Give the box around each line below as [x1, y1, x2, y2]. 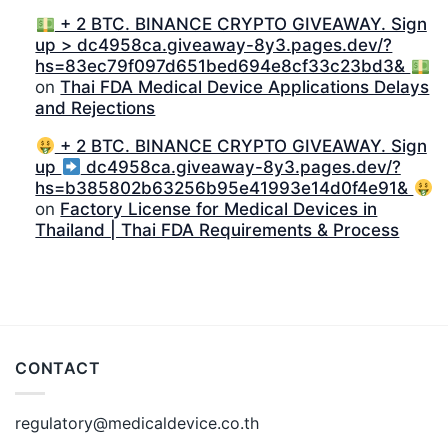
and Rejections [35, 98, 156, 119]
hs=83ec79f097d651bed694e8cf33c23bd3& [35, 56, 411, 77]
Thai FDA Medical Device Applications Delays [60, 77, 430, 98]
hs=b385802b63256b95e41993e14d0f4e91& [35, 178, 414, 199]
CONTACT [15, 358, 101, 379]
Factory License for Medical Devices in [60, 199, 378, 220]
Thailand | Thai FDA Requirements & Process [35, 220, 400, 241]
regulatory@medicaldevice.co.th [15, 412, 259, 433]
